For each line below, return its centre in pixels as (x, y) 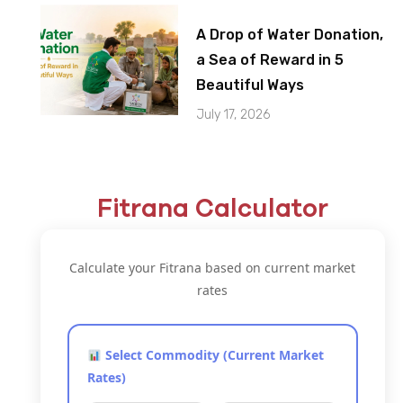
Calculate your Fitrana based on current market (213, 268)
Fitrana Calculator (212, 208)
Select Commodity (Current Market (212, 355)
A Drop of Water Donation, (290, 35)
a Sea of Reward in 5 (270, 60)
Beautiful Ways (251, 85)
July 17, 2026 (233, 115)
